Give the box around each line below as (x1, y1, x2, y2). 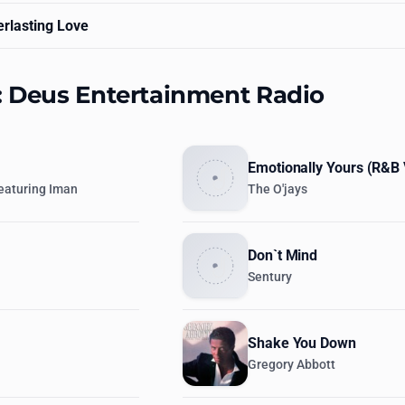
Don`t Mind (248, 247, 318, 264)
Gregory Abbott (248, 357, 335, 372)
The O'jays (248, 182, 307, 197)
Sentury (248, 269, 292, 285)
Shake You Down (248, 334, 356, 352)
